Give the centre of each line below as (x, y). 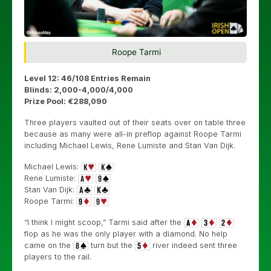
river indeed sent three (194, 245)
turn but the (112, 245)
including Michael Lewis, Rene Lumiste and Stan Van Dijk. (130, 145)
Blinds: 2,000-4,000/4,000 (79, 90)
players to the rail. (58, 256)
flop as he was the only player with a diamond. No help (126, 233)
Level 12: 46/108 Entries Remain (87, 78)
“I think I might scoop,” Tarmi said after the (104, 222)
